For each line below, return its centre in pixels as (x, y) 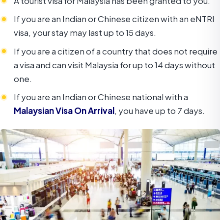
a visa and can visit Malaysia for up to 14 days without (114, 65)
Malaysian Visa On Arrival (64, 111)
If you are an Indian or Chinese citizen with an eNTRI (114, 19)
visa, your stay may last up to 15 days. (85, 33)
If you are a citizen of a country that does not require (116, 51)
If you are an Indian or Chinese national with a (101, 97)
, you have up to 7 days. (160, 111)
